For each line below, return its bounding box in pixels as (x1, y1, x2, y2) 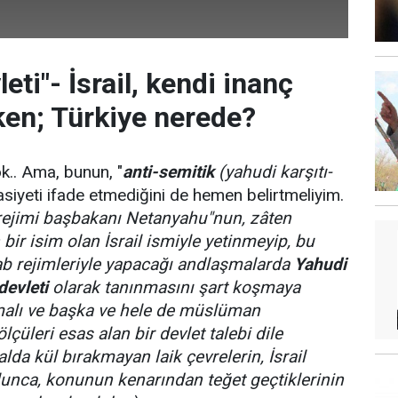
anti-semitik (123, 162, 214, 182)
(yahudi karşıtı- (219, 162, 331, 182)
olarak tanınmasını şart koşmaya (48, 277, 300, 298)
